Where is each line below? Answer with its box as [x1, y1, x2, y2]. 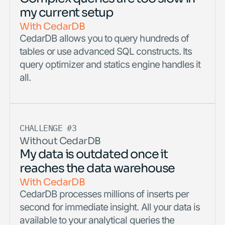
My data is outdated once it [20, 144, 168, 162]
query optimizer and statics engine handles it [20, 57, 201, 71]
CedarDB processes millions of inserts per [20, 187, 189, 201]
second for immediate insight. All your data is [20, 200, 200, 214]
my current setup [20, 2, 114, 20]
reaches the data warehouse [20, 158, 175, 176]
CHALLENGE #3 [20, 122, 77, 135]
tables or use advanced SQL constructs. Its [20, 44, 192, 58]
